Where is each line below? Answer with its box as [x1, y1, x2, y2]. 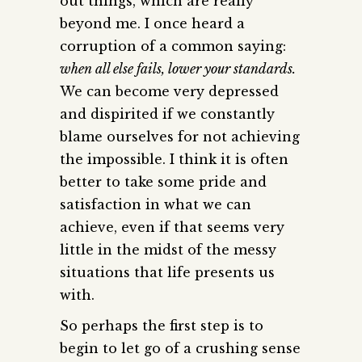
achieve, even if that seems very [60, 218, 284, 235]
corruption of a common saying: [60, 37, 286, 54]
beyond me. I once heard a [60, 15, 245, 32]
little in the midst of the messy [60, 241, 276, 258]
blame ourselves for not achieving [60, 128, 300, 145]
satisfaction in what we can [60, 196, 251, 213]
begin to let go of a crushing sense [60, 339, 301, 356]
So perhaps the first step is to [60, 317, 263, 334]
